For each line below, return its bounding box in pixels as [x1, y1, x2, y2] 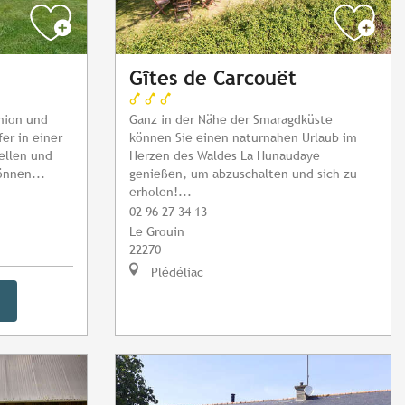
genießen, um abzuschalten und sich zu [129, 165, 357, 182]
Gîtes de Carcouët [129, 67, 297, 90]
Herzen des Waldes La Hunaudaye [129, 147, 320, 164]
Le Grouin [129, 223, 184, 240]
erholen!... [129, 184, 192, 200]
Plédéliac [147, 264, 203, 280]
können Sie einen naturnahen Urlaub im [129, 129, 357, 146]
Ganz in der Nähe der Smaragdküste [129, 111, 333, 127]
